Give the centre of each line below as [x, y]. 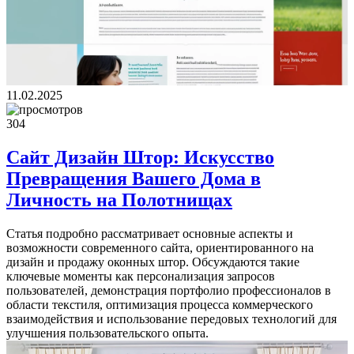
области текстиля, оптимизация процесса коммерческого [160, 304]
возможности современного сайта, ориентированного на [160, 247]
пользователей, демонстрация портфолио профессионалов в [169, 290]
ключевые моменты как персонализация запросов [141, 276]
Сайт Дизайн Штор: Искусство [140, 157]
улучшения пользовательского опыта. [107, 333]
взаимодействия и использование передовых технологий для [171, 318]
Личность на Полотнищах [119, 200]
